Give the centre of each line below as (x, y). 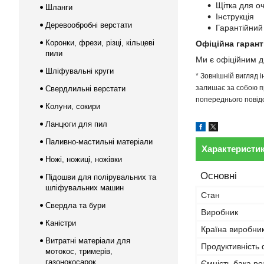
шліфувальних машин (85, 188)
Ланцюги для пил (76, 124)
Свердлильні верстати (85, 89)
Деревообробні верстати (89, 25)
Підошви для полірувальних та (101, 177)
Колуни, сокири (73, 106)
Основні (219, 176)
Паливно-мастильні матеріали (99, 142)
